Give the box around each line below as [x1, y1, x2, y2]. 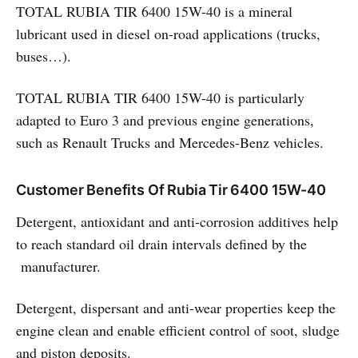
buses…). [16, 46, 71, 66]
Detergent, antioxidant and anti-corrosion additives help [16, 212, 338, 231]
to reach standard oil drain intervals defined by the [16, 234, 307, 253]
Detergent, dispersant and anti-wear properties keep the [16, 298, 336, 317]
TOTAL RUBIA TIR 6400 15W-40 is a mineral [16, 2, 292, 21]
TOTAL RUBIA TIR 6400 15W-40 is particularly [16, 88, 304, 107]
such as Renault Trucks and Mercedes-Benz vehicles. [16, 133, 324, 152]
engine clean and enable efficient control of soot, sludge [16, 320, 340, 340]
